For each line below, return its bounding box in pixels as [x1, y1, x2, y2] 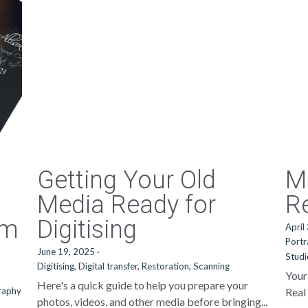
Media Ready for [36, 190, 216, 219]
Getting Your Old [36, 166, 216, 195]
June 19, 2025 [36, 246, 95, 257]
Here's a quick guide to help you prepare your [36, 278, 248, 291]
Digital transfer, [78, 261, 140, 272]
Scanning [192, 261, 230, 272]
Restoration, [141, 261, 191, 272]
